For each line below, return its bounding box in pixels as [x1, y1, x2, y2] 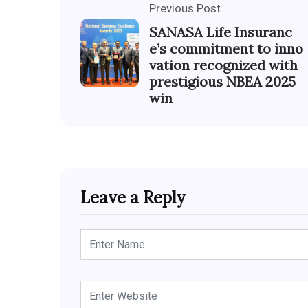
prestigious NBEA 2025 [149, 72, 296, 90]
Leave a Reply [80, 186, 185, 208]
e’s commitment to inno [149, 39, 303, 57]
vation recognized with [149, 56, 298, 74]
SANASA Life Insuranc [149, 23, 292, 41]
